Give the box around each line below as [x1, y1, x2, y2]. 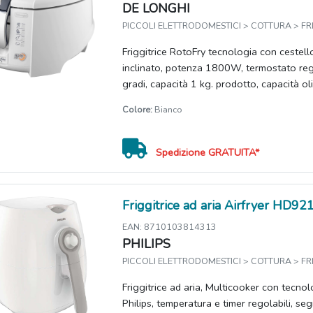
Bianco [152, 103, 183, 115]
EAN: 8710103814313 [122, 221, 217, 233]
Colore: [122, 103, 153, 115]
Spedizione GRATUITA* [156, 145, 260, 159]
